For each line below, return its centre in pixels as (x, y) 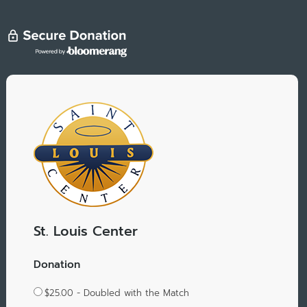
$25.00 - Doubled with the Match (116, 293)
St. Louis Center (85, 232)
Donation (57, 264)
